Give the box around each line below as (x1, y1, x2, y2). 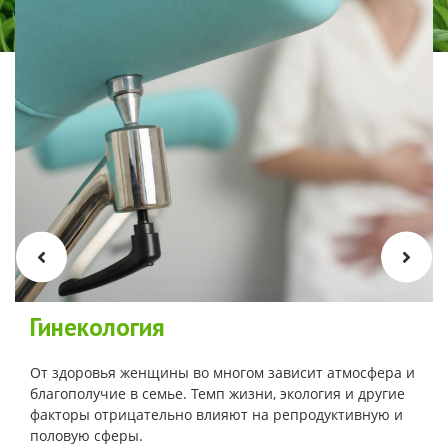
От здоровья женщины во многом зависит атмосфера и (30, 363, 415, 383)
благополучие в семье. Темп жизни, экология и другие (30, 384, 405, 404)
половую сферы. (30, 426, 143, 446)
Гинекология (30, 311, 165, 344)
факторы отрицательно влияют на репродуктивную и (30, 405, 403, 425)
